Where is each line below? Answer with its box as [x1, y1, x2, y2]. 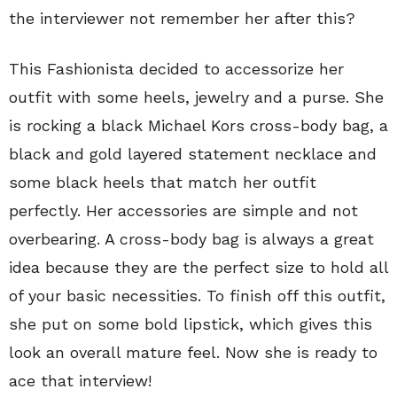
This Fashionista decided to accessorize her [9, 58, 344, 78]
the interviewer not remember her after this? [9, 8, 355, 27]
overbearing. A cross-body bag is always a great [9, 229, 374, 248]
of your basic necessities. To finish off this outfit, [9, 285, 385, 305]
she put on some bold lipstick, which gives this [9, 314, 372, 333]
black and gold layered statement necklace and [9, 144, 377, 163]
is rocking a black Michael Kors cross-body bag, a [9, 115, 388, 135]
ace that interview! [9, 370, 152, 390]
